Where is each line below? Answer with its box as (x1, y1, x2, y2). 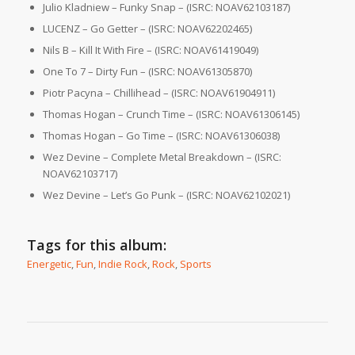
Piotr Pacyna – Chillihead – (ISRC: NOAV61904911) (42, 86, 275, 101)
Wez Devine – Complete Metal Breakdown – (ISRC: (42, 150, 281, 165)
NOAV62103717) (42, 166, 117, 181)
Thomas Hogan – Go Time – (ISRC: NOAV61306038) (42, 128, 280, 143)
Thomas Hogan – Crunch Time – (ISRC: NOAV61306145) (42, 107, 300, 122)
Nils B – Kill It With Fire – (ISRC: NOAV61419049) (42, 43, 258, 58)
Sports (179, 257, 212, 272)
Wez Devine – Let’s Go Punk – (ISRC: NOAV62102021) (42, 188, 290, 203)
